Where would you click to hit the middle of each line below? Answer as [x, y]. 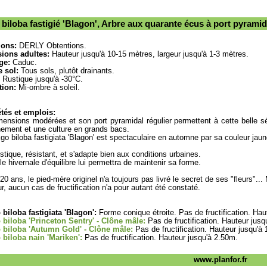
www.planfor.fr [221, 260]
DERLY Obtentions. [52, 46]
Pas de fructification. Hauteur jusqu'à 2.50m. [160, 238]
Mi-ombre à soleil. [48, 88]
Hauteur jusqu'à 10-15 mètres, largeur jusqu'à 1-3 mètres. [149, 54]
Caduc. [24, 63]
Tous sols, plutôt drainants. [66, 71]
